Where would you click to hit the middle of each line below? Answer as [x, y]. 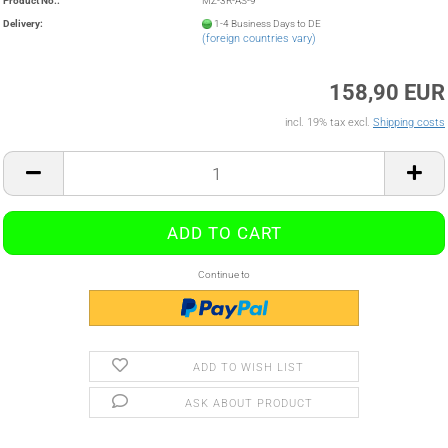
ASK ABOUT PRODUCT [248, 403]
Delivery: [23, 23]
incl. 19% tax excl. [329, 122]
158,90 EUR [387, 92]
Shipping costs [409, 122]
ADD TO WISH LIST [249, 367]
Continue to [224, 274]
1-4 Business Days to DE [268, 23]
